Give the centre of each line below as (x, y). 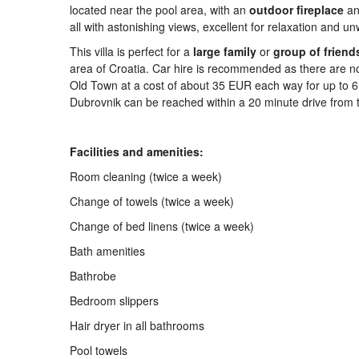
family (240, 51)
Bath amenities (107, 251)
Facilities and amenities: (137, 151)
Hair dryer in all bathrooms (137, 325)
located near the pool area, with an (159, 10)
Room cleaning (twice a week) (146, 176)
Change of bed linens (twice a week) (162, 226)
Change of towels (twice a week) (152, 201)
